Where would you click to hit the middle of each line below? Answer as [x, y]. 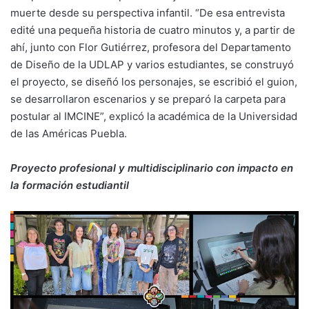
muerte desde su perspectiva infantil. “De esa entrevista [148, 13]
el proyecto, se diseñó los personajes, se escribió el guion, [154, 82]
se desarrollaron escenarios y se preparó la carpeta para [148, 99]
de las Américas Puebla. [69, 133]
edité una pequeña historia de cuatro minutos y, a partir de [153, 30]
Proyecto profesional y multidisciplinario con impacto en [152, 168]
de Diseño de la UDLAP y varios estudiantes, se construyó [152, 64]
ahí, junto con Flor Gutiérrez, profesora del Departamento [151, 47]
